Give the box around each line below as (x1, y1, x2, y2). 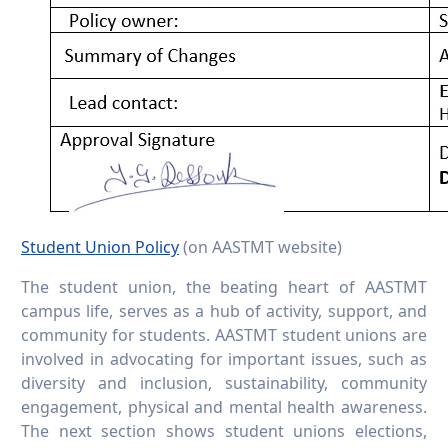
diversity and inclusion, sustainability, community (21, 372, 427, 395)
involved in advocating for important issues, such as (21, 348, 427, 371)
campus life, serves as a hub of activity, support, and (21, 300, 427, 323)
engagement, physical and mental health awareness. (21, 396, 427, 419)
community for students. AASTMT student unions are (21, 324, 427, 347)
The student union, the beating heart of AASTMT (21, 276, 427, 299)
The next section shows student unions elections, (21, 420, 427, 443)
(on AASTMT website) (179, 236, 342, 259)
